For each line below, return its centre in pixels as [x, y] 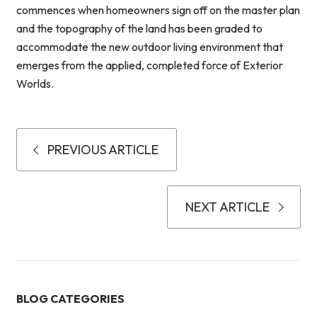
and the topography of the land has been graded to [139, 29]
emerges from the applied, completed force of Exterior [150, 65]
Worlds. [35, 84]
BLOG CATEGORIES [70, 299]
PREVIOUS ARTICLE [103, 150]
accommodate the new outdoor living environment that [150, 47]
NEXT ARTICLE [227, 207]
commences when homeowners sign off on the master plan [158, 10]
